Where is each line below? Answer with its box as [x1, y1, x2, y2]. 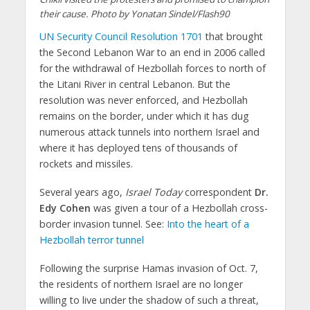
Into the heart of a [166, 217, 249, 230]
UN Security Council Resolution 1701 [39, 29, 203, 43]
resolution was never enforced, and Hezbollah [39, 93, 248, 107]
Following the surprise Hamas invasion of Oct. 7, [39, 261, 258, 275]
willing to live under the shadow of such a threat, [39, 293, 259, 307]
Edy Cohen [39, 201, 91, 215]
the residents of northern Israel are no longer [39, 277, 243, 291]
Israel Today [125, 185, 182, 199]
